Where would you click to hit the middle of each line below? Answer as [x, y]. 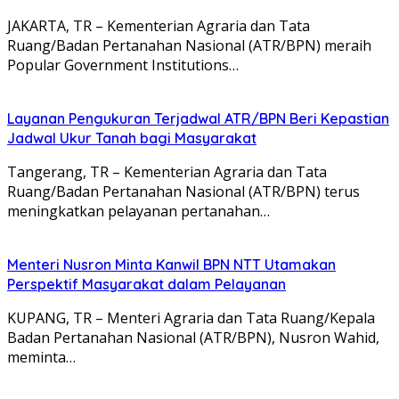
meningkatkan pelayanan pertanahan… [138, 211]
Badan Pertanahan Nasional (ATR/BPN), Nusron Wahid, [193, 337]
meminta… [41, 357]
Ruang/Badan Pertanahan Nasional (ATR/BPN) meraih [189, 45]
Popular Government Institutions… [123, 65]
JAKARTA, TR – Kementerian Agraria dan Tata [159, 25]
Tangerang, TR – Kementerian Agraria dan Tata [167, 171]
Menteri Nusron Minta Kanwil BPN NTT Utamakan [171, 264]
